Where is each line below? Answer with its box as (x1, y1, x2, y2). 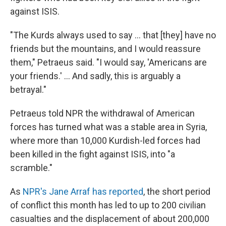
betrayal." (10, 84, 46, 95)
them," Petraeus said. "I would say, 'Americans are (10, 57, 207, 68)
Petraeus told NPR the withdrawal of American (10, 108, 195, 119)
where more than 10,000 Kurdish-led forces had (10, 135, 200, 146)
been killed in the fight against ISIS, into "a (10, 149, 175, 160)
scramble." (10, 162, 52, 174)
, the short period (143, 186, 210, 197)
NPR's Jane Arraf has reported (23, 186, 143, 197)
